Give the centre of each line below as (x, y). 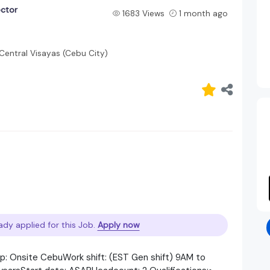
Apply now (118, 224)
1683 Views (143, 13)
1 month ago (203, 13)
